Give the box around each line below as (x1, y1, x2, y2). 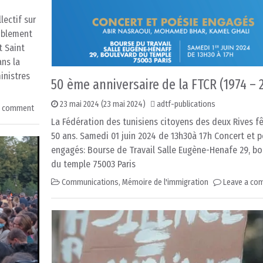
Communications (62, 177, 119, 188)
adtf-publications (157, 99, 215, 110)
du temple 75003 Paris (51, 159, 136, 170)
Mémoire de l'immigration (122, 177, 208, 188)
